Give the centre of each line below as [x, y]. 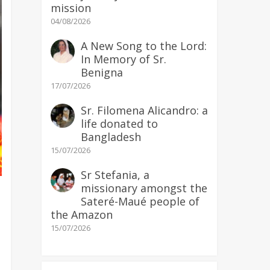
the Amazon [81, 215]
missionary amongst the [144, 188]
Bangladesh [111, 137]
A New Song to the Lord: [143, 46]
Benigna [102, 72]
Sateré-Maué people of [140, 201]
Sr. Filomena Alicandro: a [144, 110]
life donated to [119, 124]
